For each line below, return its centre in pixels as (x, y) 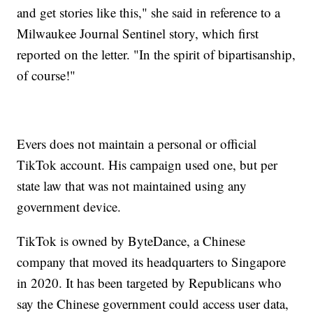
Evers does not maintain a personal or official (137, 144)
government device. (69, 207)
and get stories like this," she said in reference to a (149, 13)
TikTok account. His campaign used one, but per (147, 165)
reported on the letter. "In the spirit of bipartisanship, (156, 54)
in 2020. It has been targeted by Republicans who (150, 283)
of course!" (46, 75)
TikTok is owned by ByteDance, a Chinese (131, 241)
